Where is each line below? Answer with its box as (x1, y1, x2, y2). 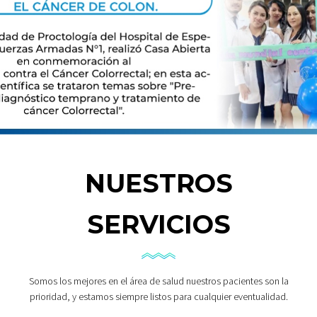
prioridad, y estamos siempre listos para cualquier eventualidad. (29, 289, 288, 303)
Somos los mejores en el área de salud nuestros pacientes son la (28, 274, 289, 287)
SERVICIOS (86, 208, 231, 240)
